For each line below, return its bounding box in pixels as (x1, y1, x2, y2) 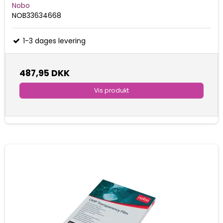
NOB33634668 (12, 10, 61, 21)
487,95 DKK (19, 67, 70, 80)
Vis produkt (94, 86, 129, 95)
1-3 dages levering (21, 36, 86, 46)
